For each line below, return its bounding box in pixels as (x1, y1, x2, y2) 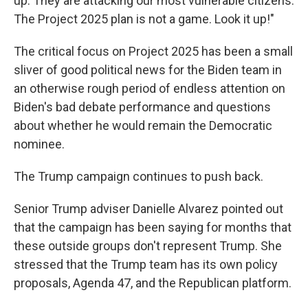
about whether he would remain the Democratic (14, 118, 272, 133)
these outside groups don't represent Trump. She (14, 239, 282, 253)
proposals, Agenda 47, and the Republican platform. (14, 276, 291, 290)
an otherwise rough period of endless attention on (14, 81, 285, 96)
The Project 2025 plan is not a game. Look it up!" (14, 12, 274, 26)
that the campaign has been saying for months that (14, 220, 291, 234)
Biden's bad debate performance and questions (14, 100, 271, 114)
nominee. (14, 137, 65, 151)
